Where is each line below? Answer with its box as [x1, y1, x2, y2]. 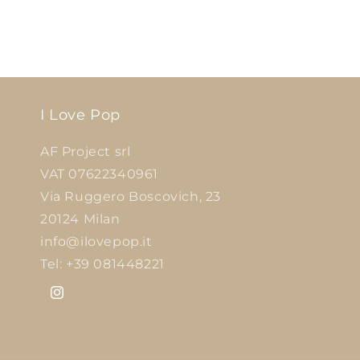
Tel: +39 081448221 [40, 256, 165, 272]
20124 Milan [40, 211, 121, 227]
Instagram [48, 293, 111, 309]
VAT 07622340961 [40, 166, 158, 182]
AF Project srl [40, 144, 131, 159]
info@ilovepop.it [40, 234, 153, 249]
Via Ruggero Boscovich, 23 [40, 189, 221, 204]
